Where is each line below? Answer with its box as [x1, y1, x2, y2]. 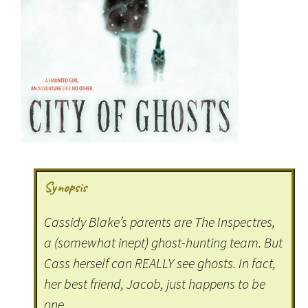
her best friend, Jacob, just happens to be [44, 275, 266, 293]
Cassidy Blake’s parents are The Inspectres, [44, 213, 276, 231]
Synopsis [44, 178, 88, 197]
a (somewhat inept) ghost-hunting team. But [44, 234, 283, 252]
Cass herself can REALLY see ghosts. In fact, [44, 254, 276, 272]
